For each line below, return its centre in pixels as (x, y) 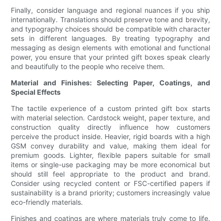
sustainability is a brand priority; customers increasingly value (110, 193)
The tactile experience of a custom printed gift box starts (110, 109)
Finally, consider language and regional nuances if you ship (110, 10)
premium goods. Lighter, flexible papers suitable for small (110, 155)
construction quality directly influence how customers (110, 127)
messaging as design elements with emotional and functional (110, 48)
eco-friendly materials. (47, 202)
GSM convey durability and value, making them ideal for (110, 146)
